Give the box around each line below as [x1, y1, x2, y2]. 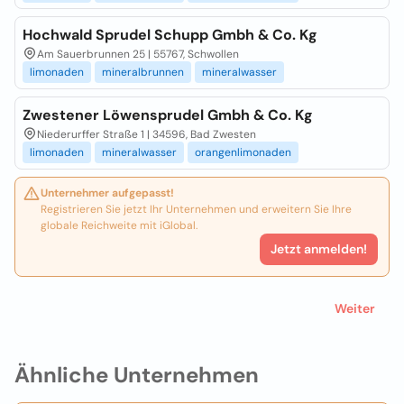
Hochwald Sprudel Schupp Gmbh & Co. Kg [23, 25, 317, 44]
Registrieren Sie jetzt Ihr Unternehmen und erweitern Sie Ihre [41, 202, 352, 216]
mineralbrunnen [102, 65, 184, 79]
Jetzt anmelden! [271, 241, 367, 257]
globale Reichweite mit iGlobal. [41, 218, 197, 233]
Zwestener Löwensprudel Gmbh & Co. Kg [23, 106, 313, 124]
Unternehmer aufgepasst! [41, 186, 174, 200]
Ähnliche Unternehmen [14, 361, 259, 389]
